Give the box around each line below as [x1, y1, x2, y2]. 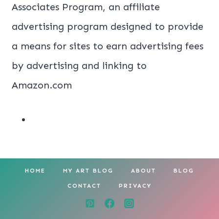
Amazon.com [12, 79, 72, 91]
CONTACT [67, 182, 101, 190]
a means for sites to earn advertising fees [12, 40, 203, 52]
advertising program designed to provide [12, 20, 203, 32]
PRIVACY [119, 182, 152, 190]
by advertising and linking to [12, 59, 147, 71]
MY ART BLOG [63, 167, 113, 175]
